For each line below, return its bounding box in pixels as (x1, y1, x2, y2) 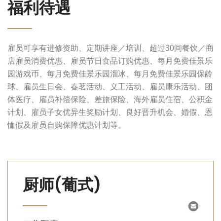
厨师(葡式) (23, 174, 101, 196)
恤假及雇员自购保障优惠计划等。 (7, 119, 126, 130)
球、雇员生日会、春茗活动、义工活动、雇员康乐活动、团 (7, 81, 213, 92)
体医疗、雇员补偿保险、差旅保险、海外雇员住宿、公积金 (7, 94, 213, 105)
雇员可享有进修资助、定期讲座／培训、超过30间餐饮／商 (7, 42, 214, 53)
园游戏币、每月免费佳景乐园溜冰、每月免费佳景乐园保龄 (7, 68, 213, 79)
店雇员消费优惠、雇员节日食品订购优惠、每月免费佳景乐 (7, 55, 213, 66)
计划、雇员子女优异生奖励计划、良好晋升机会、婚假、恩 (7, 107, 213, 117)
